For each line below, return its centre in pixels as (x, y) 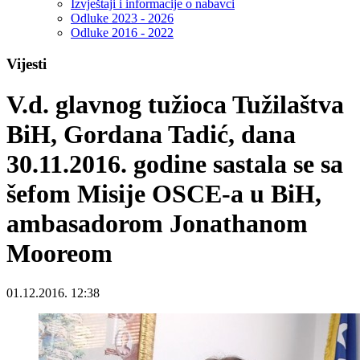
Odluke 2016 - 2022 (122, 33)
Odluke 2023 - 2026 (122, 18)
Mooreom (59, 254)
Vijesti (27, 64)
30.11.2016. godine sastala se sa (175, 164)
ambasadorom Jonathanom (157, 224)
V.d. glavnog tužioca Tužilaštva (175, 105)
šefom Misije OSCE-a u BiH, (164, 194)
